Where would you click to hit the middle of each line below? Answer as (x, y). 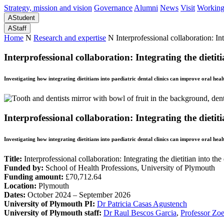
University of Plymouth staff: (53, 212)
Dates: (15, 194)
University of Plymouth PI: (49, 203)
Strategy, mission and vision (48, 8)
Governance (113, 8)
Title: (13, 158)
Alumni (146, 8)
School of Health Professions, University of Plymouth (129, 167)
